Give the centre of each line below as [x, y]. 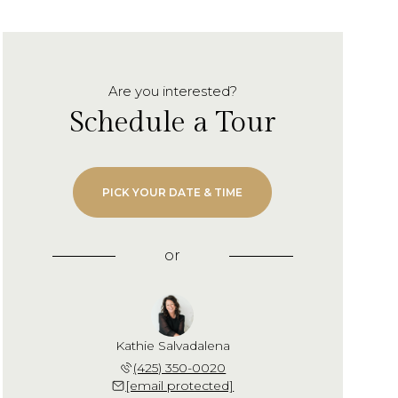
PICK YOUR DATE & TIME [173, 192]
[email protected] [180, 386]
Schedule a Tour [173, 123]
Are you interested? [172, 91]
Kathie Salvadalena [172, 346]
